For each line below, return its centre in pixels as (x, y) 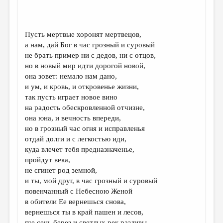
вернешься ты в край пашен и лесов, (84, 212)
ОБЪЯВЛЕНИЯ (35, 154)
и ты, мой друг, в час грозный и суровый (91, 181)
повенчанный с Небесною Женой (79, 191)
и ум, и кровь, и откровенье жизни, (82, 87)
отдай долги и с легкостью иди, (76, 139)
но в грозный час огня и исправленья (85, 128)
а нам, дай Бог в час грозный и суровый (90, 45)
